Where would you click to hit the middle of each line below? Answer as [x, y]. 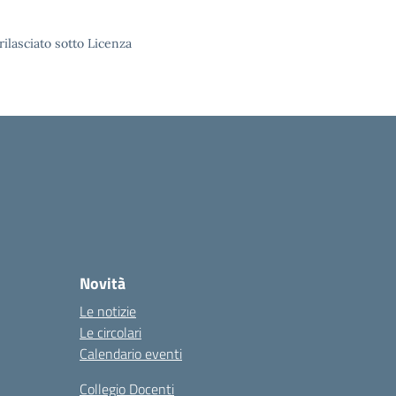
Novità [103, 283]
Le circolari [110, 332]
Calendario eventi [131, 354]
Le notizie [108, 311]
